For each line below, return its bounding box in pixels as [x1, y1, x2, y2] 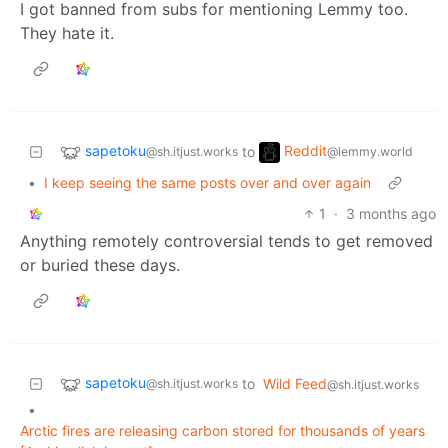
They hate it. [20, 23, 114, 44]
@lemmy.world [327, 144, 413, 160]
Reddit [284, 142, 327, 160]
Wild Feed [263, 375, 327, 393]
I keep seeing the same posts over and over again [44, 174, 371, 192]
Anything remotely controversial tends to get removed [20, 231, 433, 252]
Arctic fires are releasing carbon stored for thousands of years [20, 422, 425, 440]
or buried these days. [20, 255, 180, 276]
